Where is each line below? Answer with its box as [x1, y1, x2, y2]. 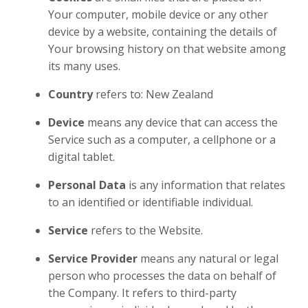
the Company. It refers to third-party [48, 285, 236, 300]
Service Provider [48, 251, 137, 266]
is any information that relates [129, 177, 285, 192]
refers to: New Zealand [96, 87, 213, 102]
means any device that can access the [87, 115, 278, 130]
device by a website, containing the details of [48, 24, 277, 39]
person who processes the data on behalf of [48, 268, 276, 283]
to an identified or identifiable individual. [48, 195, 253, 210]
